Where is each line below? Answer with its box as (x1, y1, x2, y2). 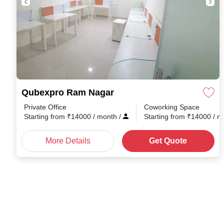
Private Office (24, 102, 66, 111)
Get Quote (149, 135, 187, 146)
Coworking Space (144, 102, 199, 111)
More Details (45, 135, 90, 146)
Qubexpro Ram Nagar (21, 87, 114, 98)
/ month (93, 112, 119, 121)
